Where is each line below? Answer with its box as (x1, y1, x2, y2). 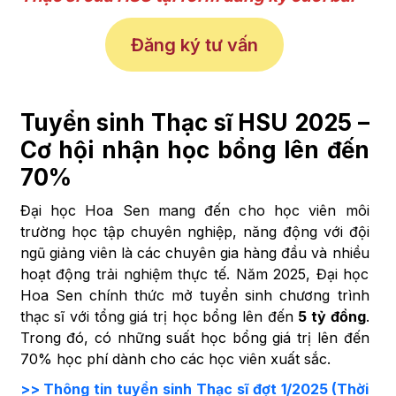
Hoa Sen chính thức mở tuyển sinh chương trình (19, 286, 369, 305)
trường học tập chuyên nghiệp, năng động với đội (19, 223, 369, 241)
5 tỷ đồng (298, 308, 366, 326)
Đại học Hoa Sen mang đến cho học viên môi (19, 202, 369, 220)
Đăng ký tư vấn (131, 34, 258, 56)
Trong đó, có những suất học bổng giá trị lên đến (19, 329, 369, 347)
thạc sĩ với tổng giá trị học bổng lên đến (19, 308, 299, 326)
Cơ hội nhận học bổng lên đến (19, 136, 369, 164)
